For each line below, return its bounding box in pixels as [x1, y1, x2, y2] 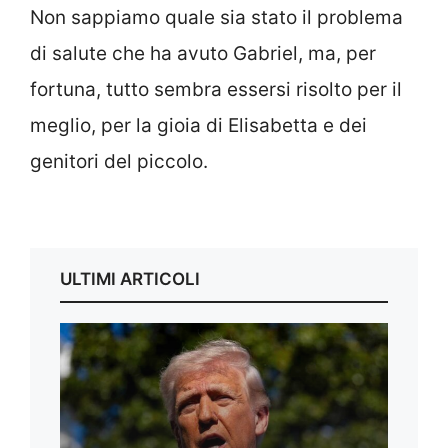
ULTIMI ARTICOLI [60, 269, 200, 290]
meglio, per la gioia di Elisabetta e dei [30, 113, 367, 137]
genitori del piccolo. [30, 149, 208, 173]
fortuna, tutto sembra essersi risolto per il [30, 77, 402, 101]
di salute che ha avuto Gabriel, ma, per [30, 41, 376, 65]
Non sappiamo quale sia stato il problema [30, 5, 403, 29]
